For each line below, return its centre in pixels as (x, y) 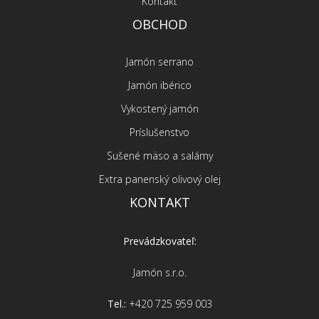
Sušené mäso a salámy (159, 156)
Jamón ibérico (159, 85)
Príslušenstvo (159, 132)
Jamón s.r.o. (159, 273)
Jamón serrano (159, 62)
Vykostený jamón (159, 109)
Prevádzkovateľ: (159, 241)
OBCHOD (159, 25)
